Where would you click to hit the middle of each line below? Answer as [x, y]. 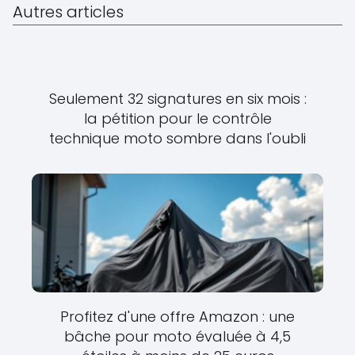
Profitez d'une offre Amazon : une [177, 317]
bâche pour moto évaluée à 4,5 [177, 337]
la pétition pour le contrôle [177, 119]
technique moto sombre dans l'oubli [177, 139]
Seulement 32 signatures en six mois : [177, 99]
